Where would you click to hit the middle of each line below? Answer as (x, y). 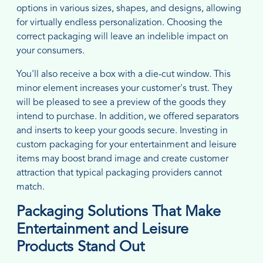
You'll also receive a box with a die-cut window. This (124, 74)
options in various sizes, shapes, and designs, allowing (129, 9)
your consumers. (50, 51)
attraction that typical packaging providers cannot (119, 173)
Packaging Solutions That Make (119, 212)
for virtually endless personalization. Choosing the (119, 23)
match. (31, 187)
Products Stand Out (80, 247)
